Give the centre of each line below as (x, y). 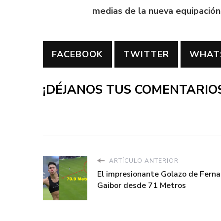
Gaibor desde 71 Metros (142, 186)
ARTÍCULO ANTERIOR (143, 161)
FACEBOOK (77, 54)
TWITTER (146, 54)
